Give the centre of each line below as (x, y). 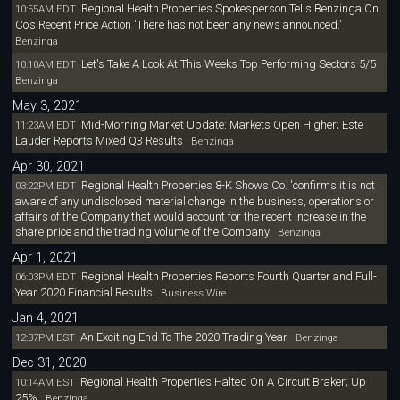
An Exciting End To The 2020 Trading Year (183, 337)
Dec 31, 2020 (50, 362)
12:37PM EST (45, 337)
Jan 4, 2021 (46, 318)
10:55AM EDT (45, 9)
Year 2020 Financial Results (83, 292)
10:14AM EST (45, 382)
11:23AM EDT (45, 125)
